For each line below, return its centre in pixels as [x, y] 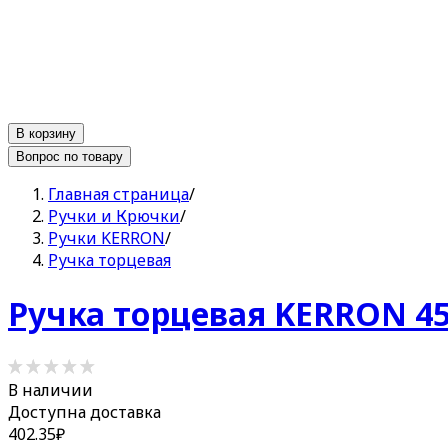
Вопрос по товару [69, 156]
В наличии [50, 389]
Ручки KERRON [106, 237]
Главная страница [118, 193]
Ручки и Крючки [114, 215]
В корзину [46, 133]
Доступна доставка [84, 411]
